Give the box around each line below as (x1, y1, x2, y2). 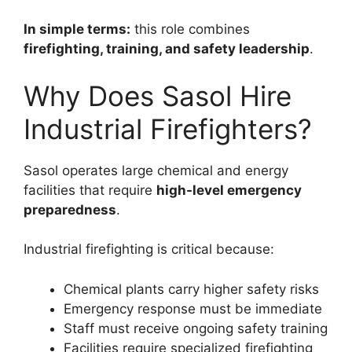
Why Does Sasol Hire (24, 79, 291, 112)
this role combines (130, 21, 250, 38)
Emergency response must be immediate (64, 300, 322, 317)
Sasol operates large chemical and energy (24, 162, 288, 178)
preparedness (24, 201, 116, 218)
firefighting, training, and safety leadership (24, 41, 310, 57)
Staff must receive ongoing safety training (64, 320, 328, 336)
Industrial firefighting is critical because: (24, 241, 274, 258)
